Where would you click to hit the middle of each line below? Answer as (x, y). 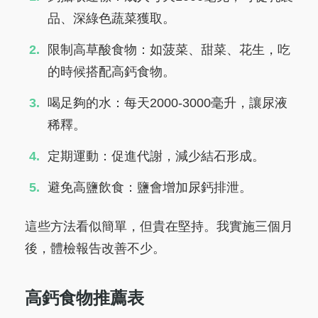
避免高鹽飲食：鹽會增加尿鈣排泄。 (150, 187)
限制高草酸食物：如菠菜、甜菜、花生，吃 (169, 50)
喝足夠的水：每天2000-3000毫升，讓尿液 (168, 103)
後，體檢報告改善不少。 (95, 248)
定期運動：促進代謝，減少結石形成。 (156, 156)
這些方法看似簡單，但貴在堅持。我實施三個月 (159, 226)
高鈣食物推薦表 (84, 297)
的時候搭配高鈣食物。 (111, 72)
